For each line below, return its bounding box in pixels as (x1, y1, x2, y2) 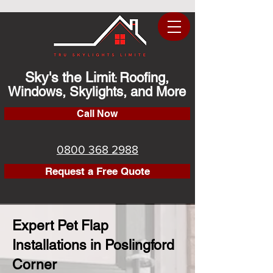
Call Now (77, 108, 118, 119)
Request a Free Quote (44, 165, 150, 177)
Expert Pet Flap (12, 218, 108, 233)
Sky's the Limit (25, 69, 115, 85)
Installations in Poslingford (12, 237, 174, 253)
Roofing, (119, 70, 169, 85)
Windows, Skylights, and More (8, 84, 186, 99)
